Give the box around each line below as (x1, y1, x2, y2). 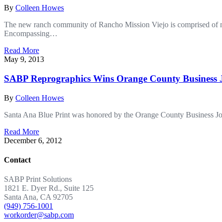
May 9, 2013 (4, 55, 44, 64)
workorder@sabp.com (4, 211, 74, 220)
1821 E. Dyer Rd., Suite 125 (4, 184, 94, 193)
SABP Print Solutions (4, 175, 72, 184)
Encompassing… (4, 29, 57, 38)
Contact (4, 156, 31, 165)
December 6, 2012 (4, 136, 62, 145)
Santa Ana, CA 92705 (4, 193, 73, 202)
